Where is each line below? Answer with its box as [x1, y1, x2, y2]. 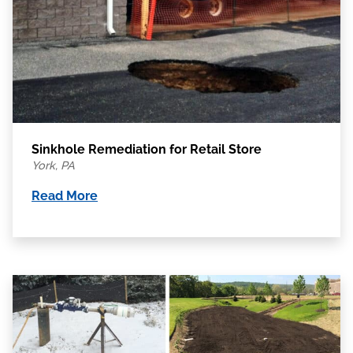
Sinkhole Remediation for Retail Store [32, 142, 262, 158]
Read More [32, 188, 98, 203]
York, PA [32, 158, 75, 173]
